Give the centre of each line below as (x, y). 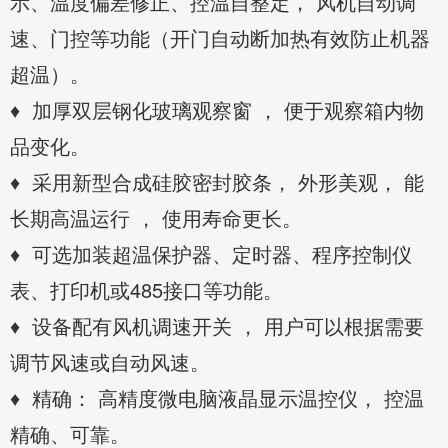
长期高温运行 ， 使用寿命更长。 (156, 217)
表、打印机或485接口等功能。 (146, 289)
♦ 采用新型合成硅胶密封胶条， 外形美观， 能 (217, 181)
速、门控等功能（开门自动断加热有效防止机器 (220, 37)
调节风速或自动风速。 (110, 361)
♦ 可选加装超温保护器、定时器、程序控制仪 (211, 253)
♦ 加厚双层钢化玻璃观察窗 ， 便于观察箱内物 (217, 109)
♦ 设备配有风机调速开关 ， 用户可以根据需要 (217, 325)
